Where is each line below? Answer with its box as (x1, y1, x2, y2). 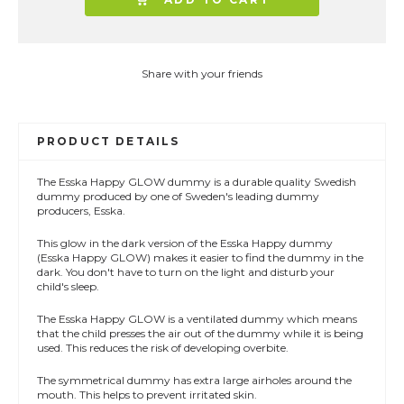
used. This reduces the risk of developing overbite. (37, 341, 289, 354)
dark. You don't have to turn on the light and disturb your (37, 265, 335, 279)
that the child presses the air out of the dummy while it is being (37, 326, 363, 340)
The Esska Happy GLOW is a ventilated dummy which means (37, 312, 357, 326)
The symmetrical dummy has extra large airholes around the (37, 373, 352, 387)
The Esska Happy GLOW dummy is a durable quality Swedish (37, 175, 356, 188)
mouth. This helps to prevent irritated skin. (37, 388, 257, 401)
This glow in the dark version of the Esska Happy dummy (37, 236, 333, 250)
